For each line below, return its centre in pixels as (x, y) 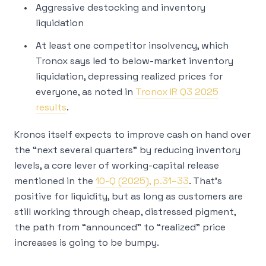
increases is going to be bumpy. (87, 243)
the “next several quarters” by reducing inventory (127, 150)
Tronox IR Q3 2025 (177, 92)
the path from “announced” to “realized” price (120, 227)
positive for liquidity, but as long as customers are (129, 196)
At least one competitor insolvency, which (132, 45)
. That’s (205, 181)
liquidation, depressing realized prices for (129, 76)
